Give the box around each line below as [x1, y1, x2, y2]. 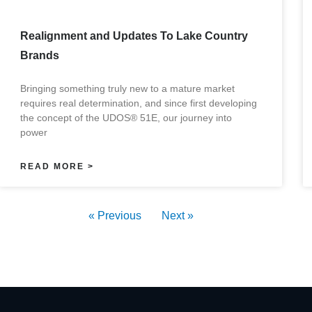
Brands [19, 49, 59, 61]
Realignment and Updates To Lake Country [19, 29, 248, 42]
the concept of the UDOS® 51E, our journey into [19, 111, 232, 123]
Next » [161, 209, 194, 221]
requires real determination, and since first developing [19, 97, 257, 109]
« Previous [88, 209, 141, 221]
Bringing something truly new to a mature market [19, 82, 235, 94]
